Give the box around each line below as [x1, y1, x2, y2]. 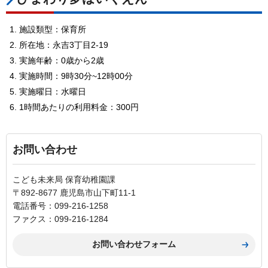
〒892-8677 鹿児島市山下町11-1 [13, 187, 136, 197]
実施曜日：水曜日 [19, 86, 86, 96]
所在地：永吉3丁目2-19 [19, 39, 108, 50]
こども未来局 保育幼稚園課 [13, 174, 115, 184]
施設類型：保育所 [19, 24, 86, 34]
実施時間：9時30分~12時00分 [19, 71, 133, 81]
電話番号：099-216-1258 [13, 200, 108, 211]
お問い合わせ [13, 143, 77, 156]
